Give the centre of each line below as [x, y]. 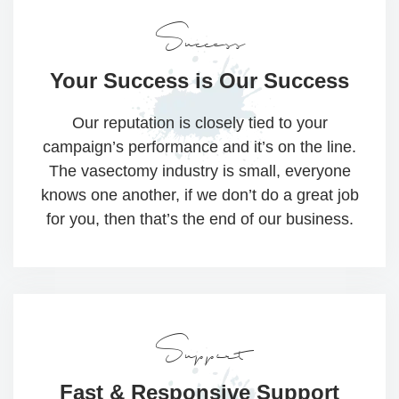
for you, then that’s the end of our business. [199, 220]
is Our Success [269, 81]
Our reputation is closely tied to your [199, 123]
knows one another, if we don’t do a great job [199, 195]
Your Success [119, 81]
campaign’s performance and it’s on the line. [199, 147]
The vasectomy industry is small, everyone [199, 171]
